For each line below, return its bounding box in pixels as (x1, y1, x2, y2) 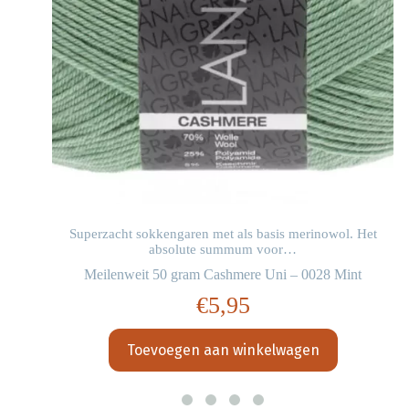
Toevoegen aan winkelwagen (126, 341, 320, 360)
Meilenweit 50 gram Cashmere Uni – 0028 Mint (84, 267, 362, 283)
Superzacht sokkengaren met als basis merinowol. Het (68, 226, 377, 242)
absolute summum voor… (149, 242, 297, 257)
